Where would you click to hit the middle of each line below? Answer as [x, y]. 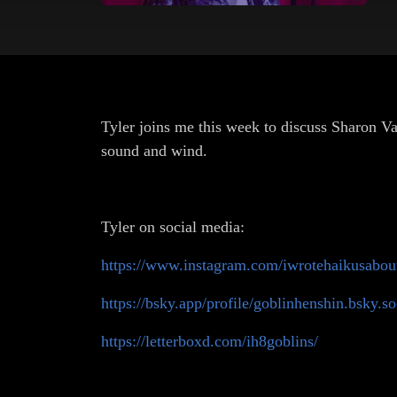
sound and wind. [154, 151]
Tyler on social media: [173, 227]
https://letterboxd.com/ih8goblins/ [210, 341]
